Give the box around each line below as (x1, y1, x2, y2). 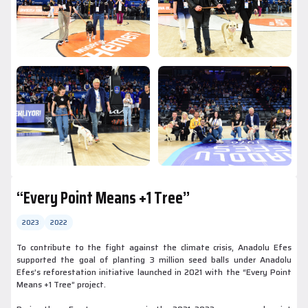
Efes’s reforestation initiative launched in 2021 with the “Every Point (16, 265, 291, 279)
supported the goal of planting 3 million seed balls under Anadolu (16, 253, 291, 267)
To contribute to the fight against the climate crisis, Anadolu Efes (16, 241, 291, 254)
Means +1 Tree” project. (16, 278, 106, 291)
